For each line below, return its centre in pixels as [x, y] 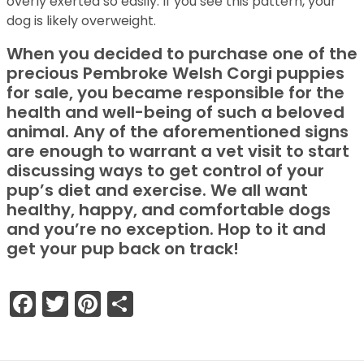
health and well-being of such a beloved [175, 112]
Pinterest [156, 303]
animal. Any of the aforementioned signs [178, 132]
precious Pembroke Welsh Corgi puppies [175, 73]
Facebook [97, 303]
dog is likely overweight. [81, 21]
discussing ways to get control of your [165, 171]
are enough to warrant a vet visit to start [178, 151]
